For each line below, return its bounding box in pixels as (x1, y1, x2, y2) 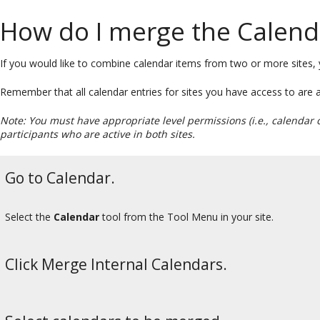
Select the (5, 210, 54, 224)
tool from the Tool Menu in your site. (99, 210, 274, 224)
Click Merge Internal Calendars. (5, 254, 227, 274)
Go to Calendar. (5, 167, 115, 188)
